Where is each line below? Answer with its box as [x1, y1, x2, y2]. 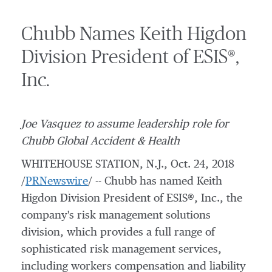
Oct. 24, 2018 [171, 159, 234, 170]
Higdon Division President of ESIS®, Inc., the [21, 193, 242, 204]
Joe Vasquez [21, 119, 81, 130]
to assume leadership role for [81, 119, 229, 130]
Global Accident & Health [56, 136, 180, 147]
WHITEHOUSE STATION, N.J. [21, 159, 164, 170]
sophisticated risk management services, [21, 244, 222, 255]
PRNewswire [25, 176, 88, 187]
